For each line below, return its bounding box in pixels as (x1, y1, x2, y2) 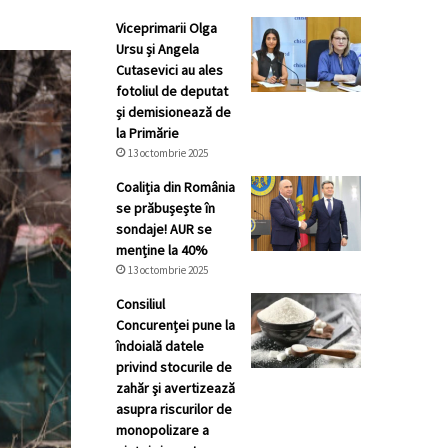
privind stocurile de (116, 358, 232, 376)
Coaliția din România (116, 178, 235, 196)
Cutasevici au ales (116, 61, 223, 79)
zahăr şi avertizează (116, 379, 235, 397)
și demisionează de (116, 103, 231, 121)
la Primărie (116, 124, 179, 142)
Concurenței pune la (116, 316, 235, 334)
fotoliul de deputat (116, 82, 228, 100)
